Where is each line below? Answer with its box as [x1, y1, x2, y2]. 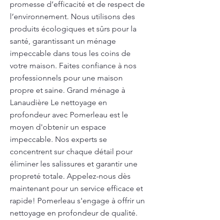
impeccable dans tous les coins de [10, 49, 131, 58]
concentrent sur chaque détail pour [10, 147, 133, 156]
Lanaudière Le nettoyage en [10, 98, 107, 107]
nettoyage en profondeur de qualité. [10, 208, 137, 218]
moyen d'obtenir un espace [10, 122, 106, 132]
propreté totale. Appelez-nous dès [10, 171, 131, 181]
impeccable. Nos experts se [10, 135, 107, 144]
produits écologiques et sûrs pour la [10, 24, 137, 33]
